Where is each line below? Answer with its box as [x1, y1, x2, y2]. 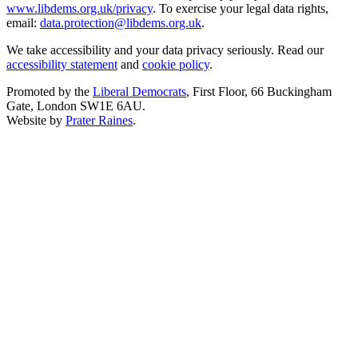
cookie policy [142, 58, 209, 72]
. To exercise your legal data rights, [153, 2, 328, 16]
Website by [6, 113, 66, 128]
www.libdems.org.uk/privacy [6, 2, 153, 16]
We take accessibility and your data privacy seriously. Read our [6, 43, 324, 58]
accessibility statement [6, 58, 117, 72]
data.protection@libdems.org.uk [40, 16, 201, 30]
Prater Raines [66, 113, 133, 128]
